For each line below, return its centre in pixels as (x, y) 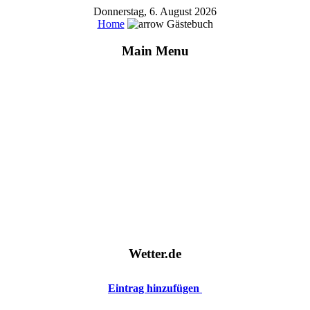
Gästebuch (188, 24)
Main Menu (155, 51)
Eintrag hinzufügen (155, 289)
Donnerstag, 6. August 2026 (155, 11)
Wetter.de (155, 254)
